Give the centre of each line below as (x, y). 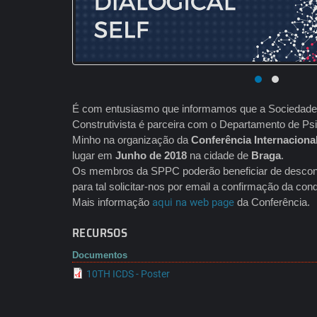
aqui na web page (192, 202)
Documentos (100, 255)
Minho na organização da (132, 140)
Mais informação (111, 202)
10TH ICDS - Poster (128, 274)
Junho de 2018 (151, 155)
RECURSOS (100, 233)
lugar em (94, 155)
